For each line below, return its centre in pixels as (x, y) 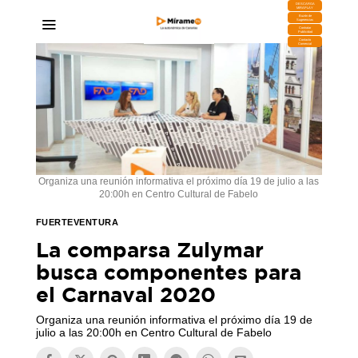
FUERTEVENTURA (77, 223)
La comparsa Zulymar (149, 250)
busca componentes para (168, 272)
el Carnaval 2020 (125, 294)
